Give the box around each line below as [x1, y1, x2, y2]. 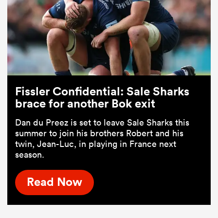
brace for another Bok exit [15, 95, 155, 110]
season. [15, 148, 44, 160]
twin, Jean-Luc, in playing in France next [15, 138, 176, 149]
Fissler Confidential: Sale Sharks [15, 83, 189, 98]
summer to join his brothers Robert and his [15, 127, 183, 139]
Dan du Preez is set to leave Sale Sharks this [15, 116, 189, 128]
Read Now [27, 174, 82, 189]
